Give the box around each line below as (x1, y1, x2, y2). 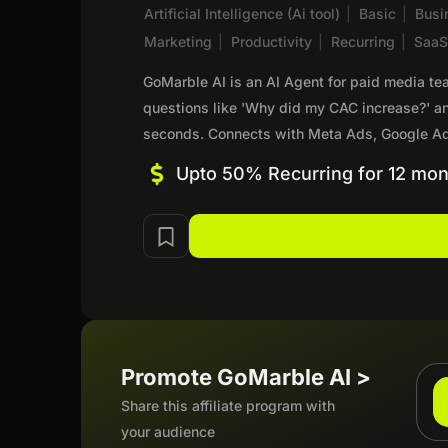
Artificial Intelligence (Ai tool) (144, 4, 341, 22)
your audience (121, 422, 216, 440)
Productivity (231, 32, 313, 50)
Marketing (144, 32, 213, 50)
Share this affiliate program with (121, 396, 336, 414)
